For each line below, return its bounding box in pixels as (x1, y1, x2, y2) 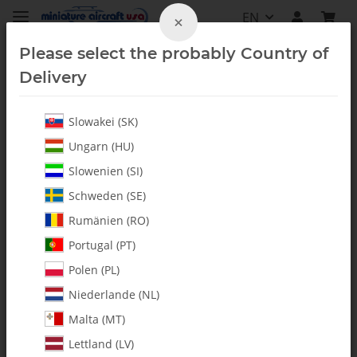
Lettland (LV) (69, 336, 134, 351)
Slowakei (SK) (69, 114, 138, 129)
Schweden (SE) (69, 188, 146, 203)
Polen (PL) (69, 262, 120, 277)
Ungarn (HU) (69, 139, 134, 154)
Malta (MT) (69, 312, 125, 327)
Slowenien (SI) (69, 163, 143, 178)
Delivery (19, 68, 87, 87)
